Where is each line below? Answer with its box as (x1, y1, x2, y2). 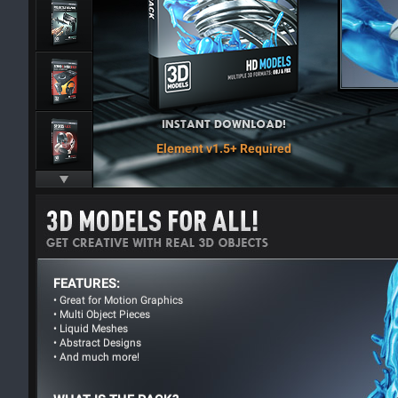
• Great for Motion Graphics (53, 294, 183, 306)
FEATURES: (53, 275, 120, 291)
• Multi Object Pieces (53, 308, 150, 321)
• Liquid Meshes (53, 322, 128, 335)
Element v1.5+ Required (155, 141, 291, 155)
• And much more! (53, 351, 139, 363)
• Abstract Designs (53, 337, 141, 349)
